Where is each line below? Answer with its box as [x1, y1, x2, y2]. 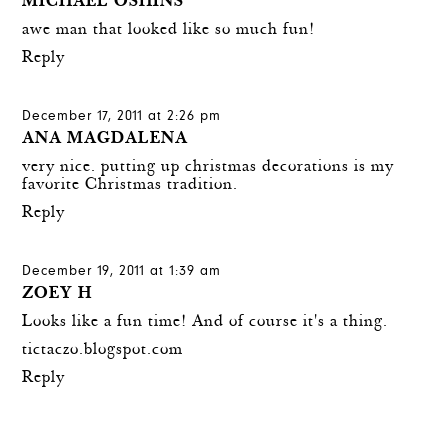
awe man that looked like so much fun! [22, 21, 316, 41]
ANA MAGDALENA [22, 130, 189, 150]
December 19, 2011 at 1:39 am [22, 264, 222, 281]
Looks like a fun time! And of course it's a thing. [22, 313, 389, 333]
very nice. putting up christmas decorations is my [22, 158, 395, 178]
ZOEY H [22, 285, 93, 305]
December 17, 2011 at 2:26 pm [22, 109, 222, 126]
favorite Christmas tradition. [22, 176, 239, 196]
